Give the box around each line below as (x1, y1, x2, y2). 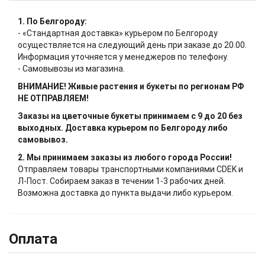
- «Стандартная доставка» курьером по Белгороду (18, 28, 218, 38)
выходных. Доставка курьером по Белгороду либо (18, 123, 228, 133)
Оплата (9, 231, 57, 248)
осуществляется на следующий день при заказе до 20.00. (18, 40, 247, 50)
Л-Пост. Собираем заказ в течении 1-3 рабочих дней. (18, 176, 225, 186)
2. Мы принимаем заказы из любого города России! (18, 153, 232, 163)
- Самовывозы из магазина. (18, 64, 125, 74)
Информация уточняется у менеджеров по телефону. (18, 52, 228, 62)
